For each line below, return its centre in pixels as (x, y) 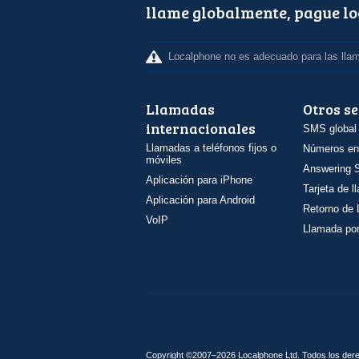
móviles (164, 160)
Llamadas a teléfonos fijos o (211, 148)
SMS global (330, 129)
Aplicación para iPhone (199, 180)
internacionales (201, 128)
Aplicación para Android (200, 200)
